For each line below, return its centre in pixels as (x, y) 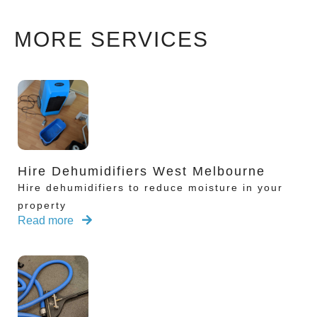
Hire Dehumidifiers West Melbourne (142, 172)
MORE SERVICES (111, 39)
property (42, 206)
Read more (47, 221)
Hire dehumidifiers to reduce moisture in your (150, 188)
